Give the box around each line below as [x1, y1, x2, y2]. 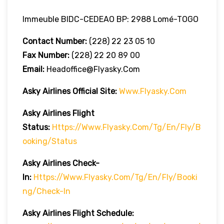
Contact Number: [22, 36, 87, 46]
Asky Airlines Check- [22, 158, 99, 168]
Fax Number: [22, 50, 69, 60]
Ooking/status [22, 136, 77, 146]
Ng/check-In [22, 186, 70, 196]
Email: [22, 64, 44, 74]
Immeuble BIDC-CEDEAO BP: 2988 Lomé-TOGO [22, 14, 198, 24]
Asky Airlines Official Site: [22, 86, 117, 96]
